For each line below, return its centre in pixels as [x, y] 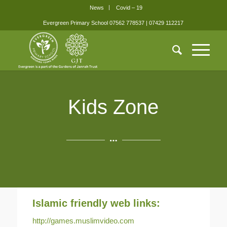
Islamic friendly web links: [96, 203]
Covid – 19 [129, 8]
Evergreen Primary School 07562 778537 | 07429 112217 [113, 23]
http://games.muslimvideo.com [83, 221]
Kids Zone [113, 107]
